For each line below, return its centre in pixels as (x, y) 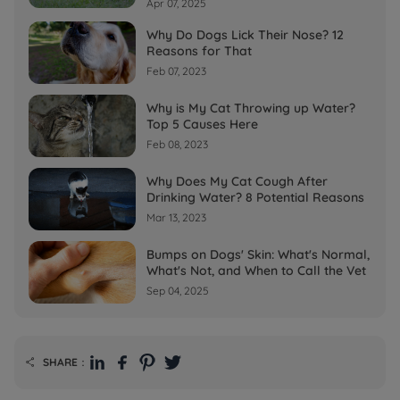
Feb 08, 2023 (177, 144)
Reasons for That (199, 50)
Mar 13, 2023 (176, 217)
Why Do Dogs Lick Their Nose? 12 (245, 34)
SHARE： (66, 362)
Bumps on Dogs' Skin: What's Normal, (258, 254)
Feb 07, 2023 (176, 71)
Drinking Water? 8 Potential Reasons (255, 197)
